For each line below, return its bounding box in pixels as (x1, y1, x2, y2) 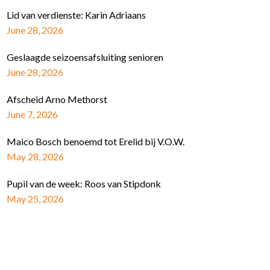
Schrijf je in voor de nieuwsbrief (6, 236, 178, 251)
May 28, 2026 (6, 151, 64, 163)
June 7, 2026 (6, 108, 58, 121)
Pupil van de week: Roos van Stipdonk (6, 178, 161, 190)
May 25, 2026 (6, 193, 64, 205)
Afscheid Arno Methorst (6, 93, 107, 105)
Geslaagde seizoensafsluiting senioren (6, 51, 163, 63)
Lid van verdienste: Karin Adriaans (6, 9, 146, 21)
